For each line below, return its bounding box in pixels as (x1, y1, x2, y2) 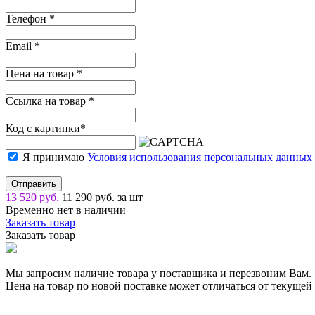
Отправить (11, 178, 56, 189)
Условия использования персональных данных (87, 150, 312, 163)
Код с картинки (6, 122, 80, 134)
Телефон (6, 12, 49, 25)
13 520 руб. (6, 191, 62, 203)
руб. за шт (95, 191, 143, 203)
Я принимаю (20, 150, 87, 163)
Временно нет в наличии (6, 203, 126, 216)
